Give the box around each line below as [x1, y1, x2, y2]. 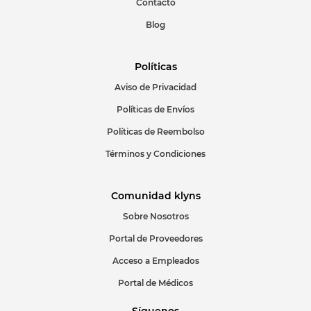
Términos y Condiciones [106, 149, 205, 160]
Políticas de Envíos [117, 104, 194, 115]
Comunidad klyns [110, 190, 201, 203]
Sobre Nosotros [122, 211, 189, 222]
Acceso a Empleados [112, 255, 199, 267]
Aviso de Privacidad [115, 82, 196, 93]
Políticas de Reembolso [106, 126, 205, 137]
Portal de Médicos [118, 278, 193, 289]
